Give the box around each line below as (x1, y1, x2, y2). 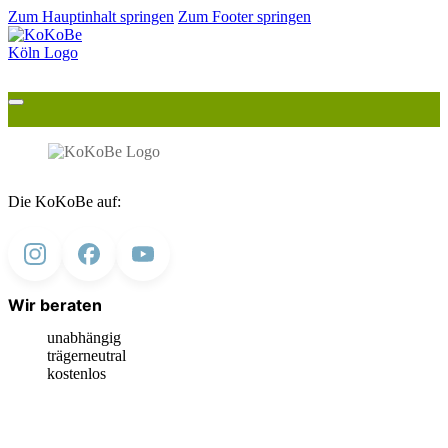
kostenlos (47, 364, 106, 382)
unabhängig (47, 328, 121, 346)
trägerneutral (47, 346, 126, 364)
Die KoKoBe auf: (8, 193, 121, 210)
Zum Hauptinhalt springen (8, 8, 174, 25)
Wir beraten (8, 295, 102, 316)
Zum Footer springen (178, 8, 311, 25)
